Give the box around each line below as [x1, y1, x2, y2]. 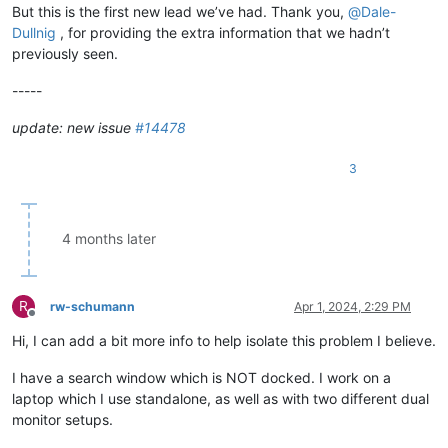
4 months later [62, 229, 156, 247]
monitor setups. [12, 410, 113, 428]
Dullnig [12, 23, 56, 41]
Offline [31, 312, 68, 328]
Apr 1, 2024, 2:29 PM [294, 298, 411, 314]
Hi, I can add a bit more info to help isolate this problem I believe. [12, 331, 436, 349]
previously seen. [12, 44, 118, 62]
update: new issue [12, 118, 135, 136]
